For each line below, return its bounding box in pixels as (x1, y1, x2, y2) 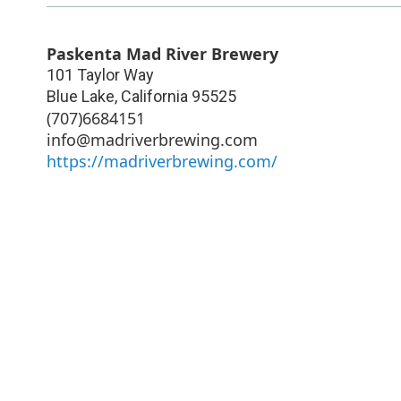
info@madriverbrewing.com (47, 128, 258, 150)
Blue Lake (47, 86, 115, 106)
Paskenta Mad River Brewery (47, 42, 278, 64)
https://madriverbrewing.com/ (47, 149, 277, 172)
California (121, 86, 188, 106)
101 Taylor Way (47, 64, 154, 84)
